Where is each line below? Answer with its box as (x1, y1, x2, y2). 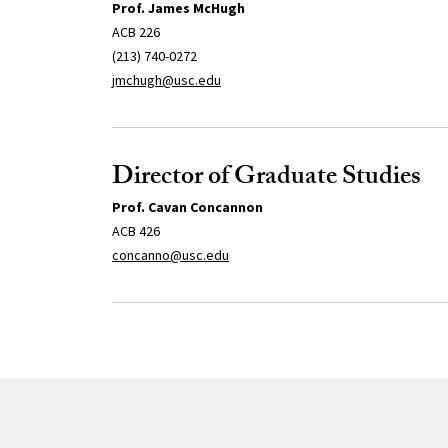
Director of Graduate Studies (111, 156, 421, 201)
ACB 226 (111, 22, 160, 41)
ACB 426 (111, 221, 160, 240)
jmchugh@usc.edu (111, 70, 221, 89)
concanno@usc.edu (111, 245, 229, 264)
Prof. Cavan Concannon (111, 197, 263, 216)
